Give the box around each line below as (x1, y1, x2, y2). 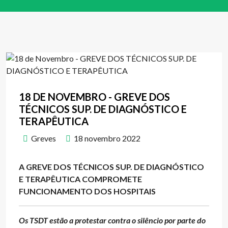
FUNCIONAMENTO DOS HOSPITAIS (19, 186, 156, 196)
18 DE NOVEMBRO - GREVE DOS (19, 91, 170, 103)
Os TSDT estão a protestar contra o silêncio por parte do (19, 215, 206, 225)
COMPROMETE (82, 174, 142, 184)
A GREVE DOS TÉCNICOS (19, 162, 114, 172)
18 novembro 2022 (74, 133, 140, 143)
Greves (31, 133, 56, 143)
